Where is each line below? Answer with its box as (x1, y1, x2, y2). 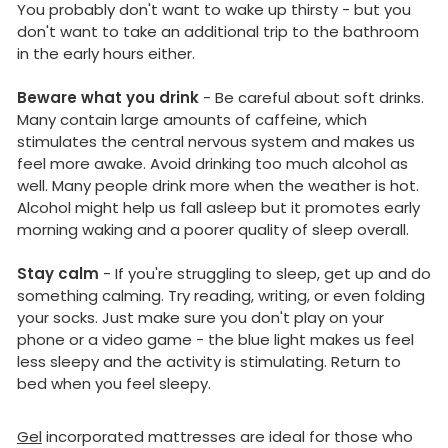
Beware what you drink (17, 87, 199, 109)
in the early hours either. (17, 43, 195, 65)
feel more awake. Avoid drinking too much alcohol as (17, 153, 408, 175)
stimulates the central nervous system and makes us (17, 131, 415, 153)
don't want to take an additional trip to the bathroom (17, 21, 419, 43)
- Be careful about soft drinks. (199, 87, 424, 109)
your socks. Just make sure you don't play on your (17, 307, 384, 329)
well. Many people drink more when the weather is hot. (17, 175, 419, 197)
